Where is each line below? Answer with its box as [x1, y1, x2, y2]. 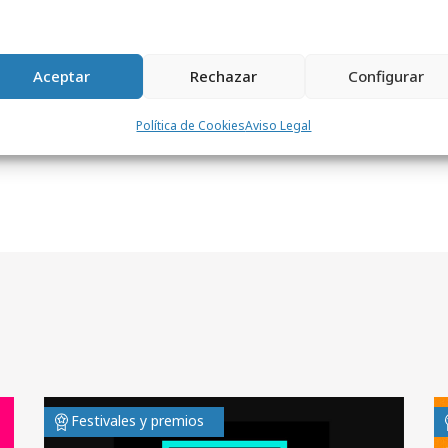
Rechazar [190, 66, 258, 86]
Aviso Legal [245, 116, 312, 134]
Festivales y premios [71, 410, 204, 430]
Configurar [347, 66, 424, 86]
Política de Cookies [136, 116, 246, 134]
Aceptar [33, 66, 91, 86]
